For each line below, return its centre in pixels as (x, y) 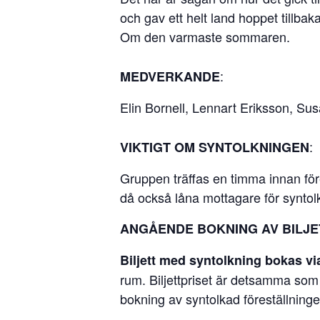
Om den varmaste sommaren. (205, 36)
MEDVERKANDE (170, 76)
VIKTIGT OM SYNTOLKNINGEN (215, 147)
